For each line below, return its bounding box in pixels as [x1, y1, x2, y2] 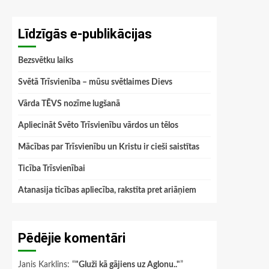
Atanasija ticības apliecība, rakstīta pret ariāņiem [18, 186, 196, 195]
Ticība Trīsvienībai [18, 165, 85, 173]
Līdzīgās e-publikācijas [18, 26, 152, 41]
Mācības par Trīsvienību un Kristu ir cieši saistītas [18, 143, 199, 151]
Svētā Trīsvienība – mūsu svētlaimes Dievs [18, 78, 172, 86]
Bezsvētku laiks [18, 56, 73, 65]
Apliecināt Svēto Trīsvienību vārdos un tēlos [18, 121, 178, 130]
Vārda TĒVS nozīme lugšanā [18, 100, 120, 108]
